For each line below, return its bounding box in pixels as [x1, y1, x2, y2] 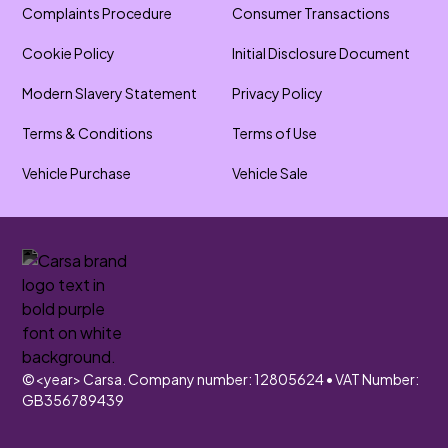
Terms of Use [232, 124, 317, 142]
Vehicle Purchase [22, 164, 132, 182]
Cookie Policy [22, 44, 116, 62]
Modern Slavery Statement [22, 84, 198, 102]
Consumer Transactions [232, 4, 390, 22]
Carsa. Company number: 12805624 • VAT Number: [81, 370, 420, 388]
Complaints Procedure [22, 4, 173, 22]
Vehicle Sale [232, 164, 308, 182]
